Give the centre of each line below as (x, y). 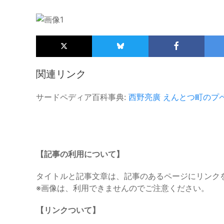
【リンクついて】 (68, 210)
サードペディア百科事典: (82, 97)
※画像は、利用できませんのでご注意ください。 (122, 188)
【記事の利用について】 (80, 154)
